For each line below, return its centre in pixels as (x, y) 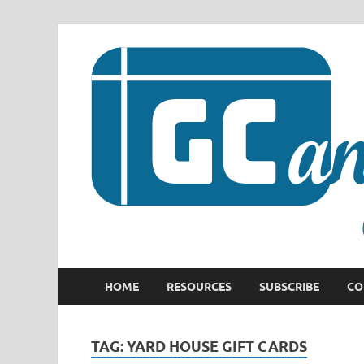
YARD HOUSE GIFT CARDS (217, 347)
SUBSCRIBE (289, 286)
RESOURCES (199, 286)
